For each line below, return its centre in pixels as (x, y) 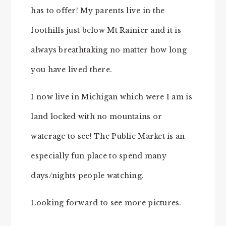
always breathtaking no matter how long (109, 50)
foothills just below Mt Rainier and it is (106, 30)
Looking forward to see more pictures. (106, 203)
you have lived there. (72, 69)
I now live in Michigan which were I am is (111, 97)
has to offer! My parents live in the (98, 10)
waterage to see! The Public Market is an (108, 136)
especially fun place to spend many (99, 156)
